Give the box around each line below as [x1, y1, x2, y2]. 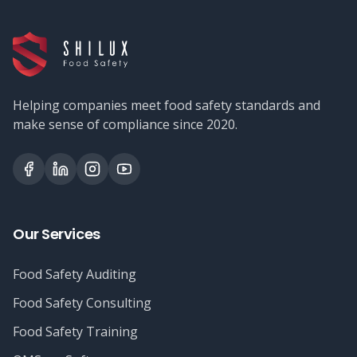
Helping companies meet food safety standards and [13, 96, 320, 114]
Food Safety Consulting [13, 294, 151, 312]
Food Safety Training [13, 323, 138, 340]
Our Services [13, 224, 100, 244]
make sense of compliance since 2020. [13, 116, 237, 133]
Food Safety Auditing [13, 265, 136, 283]
